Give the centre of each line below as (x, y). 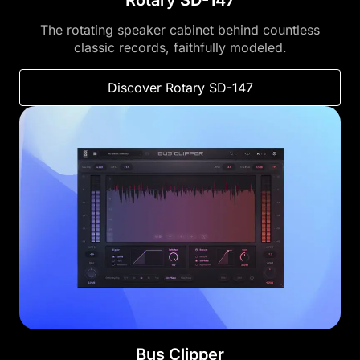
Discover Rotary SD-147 (180, 88)
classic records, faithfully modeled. (180, 48)
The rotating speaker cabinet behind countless (180, 30)
